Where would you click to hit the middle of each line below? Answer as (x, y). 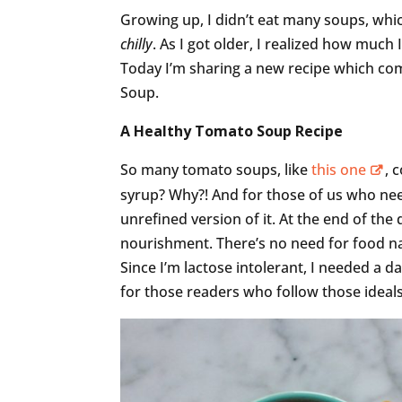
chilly (137, 44)
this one (339, 169)
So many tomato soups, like (216, 169)
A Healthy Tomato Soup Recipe (232, 131)
